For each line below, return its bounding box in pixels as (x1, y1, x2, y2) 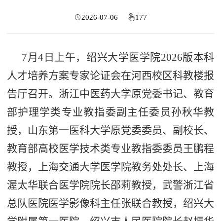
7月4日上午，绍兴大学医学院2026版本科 (22, 51, 215, 64)
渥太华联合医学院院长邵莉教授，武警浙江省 (6, 179, 215, 191)
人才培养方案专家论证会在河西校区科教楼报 (6, 70, 215, 82)
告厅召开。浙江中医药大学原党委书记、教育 (6, 88, 215, 100)
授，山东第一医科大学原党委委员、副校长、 (6, 124, 215, 137)
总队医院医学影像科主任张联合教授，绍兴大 (6, 197, 215, 210)
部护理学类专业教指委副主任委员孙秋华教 (6, 106, 215, 118)
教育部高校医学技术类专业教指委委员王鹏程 (6, 143, 215, 155)
